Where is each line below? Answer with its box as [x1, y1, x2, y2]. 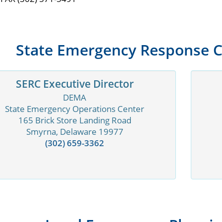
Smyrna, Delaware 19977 [26, 126, 123, 138]
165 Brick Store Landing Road [18, 114, 131, 126]
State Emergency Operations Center [5, 103, 145, 115]
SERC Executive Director [15, 77, 134, 91]
